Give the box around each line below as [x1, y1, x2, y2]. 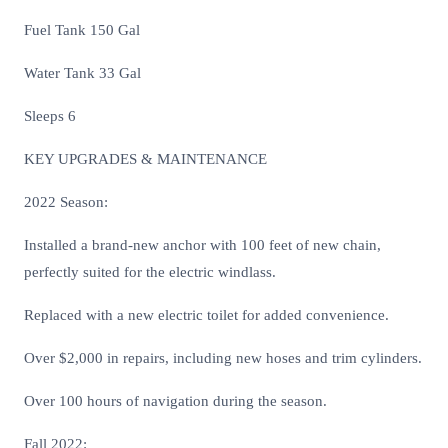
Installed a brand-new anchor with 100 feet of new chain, [24, 237, 381, 254]
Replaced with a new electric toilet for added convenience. [24, 307, 389, 324]
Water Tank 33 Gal [24, 65, 141, 82]
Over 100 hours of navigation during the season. [24, 393, 327, 410]
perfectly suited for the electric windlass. [24, 264, 276, 281]
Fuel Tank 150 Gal [24, 22, 140, 39]
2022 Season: [24, 194, 108, 211]
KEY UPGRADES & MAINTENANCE [24, 151, 267, 168]
